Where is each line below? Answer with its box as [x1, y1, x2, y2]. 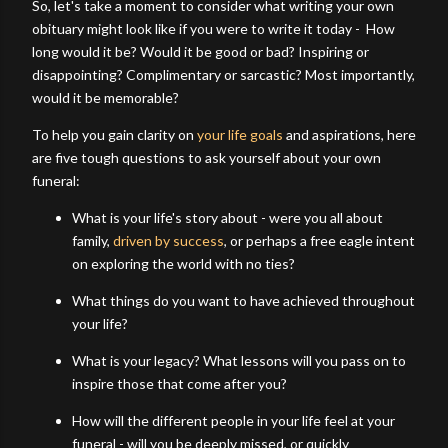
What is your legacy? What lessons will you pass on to [72, 351, 406, 369]
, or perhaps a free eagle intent [224, 231, 415, 249]
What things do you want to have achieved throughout [72, 291, 415, 309]
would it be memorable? [32, 88, 179, 106]
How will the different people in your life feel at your [72, 411, 395, 429]
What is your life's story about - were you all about [72, 208, 383, 226]
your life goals [197, 125, 283, 143]
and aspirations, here [283, 125, 416, 143]
